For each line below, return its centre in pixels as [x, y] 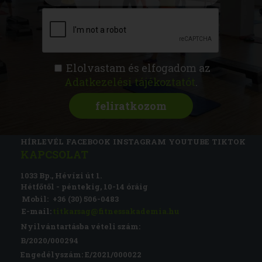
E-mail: [37, 211]
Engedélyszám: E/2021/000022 [81, 254]
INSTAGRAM [139, 142]
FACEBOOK [88, 142]
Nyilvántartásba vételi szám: [80, 226]
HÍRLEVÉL [42, 142]
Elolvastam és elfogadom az [137, 68]
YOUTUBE [189, 142]
